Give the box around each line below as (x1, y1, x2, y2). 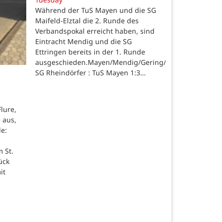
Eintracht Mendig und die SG (35, 36, 132, 46)
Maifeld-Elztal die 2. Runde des (35, 15, 139, 25)
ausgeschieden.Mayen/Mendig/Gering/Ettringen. (35, 57, 199, 67)
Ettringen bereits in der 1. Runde (35, 47, 145, 56)
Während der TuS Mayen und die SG (35, 5, 156, 15)
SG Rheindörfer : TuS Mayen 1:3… (35, 67, 146, 77)
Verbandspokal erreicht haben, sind (35, 26, 155, 36)
